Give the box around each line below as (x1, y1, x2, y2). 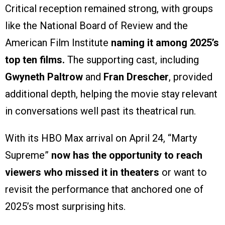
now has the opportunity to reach (49, 149, 202, 162)
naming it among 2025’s (111, 37, 219, 49)
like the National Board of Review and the (5, 20, 188, 32)
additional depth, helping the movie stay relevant (5, 88, 217, 100)
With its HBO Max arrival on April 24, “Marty (5, 132, 197, 145)
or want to (159, 166, 207, 179)
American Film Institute (5, 37, 111, 49)
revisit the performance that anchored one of (5, 183, 203, 196)
